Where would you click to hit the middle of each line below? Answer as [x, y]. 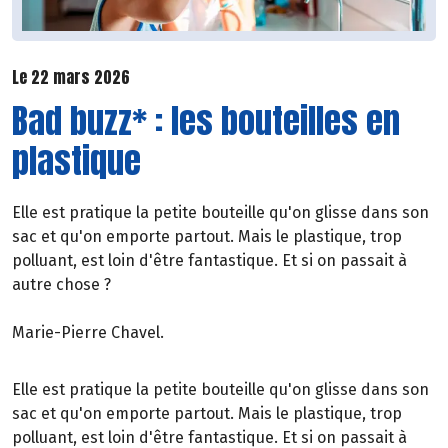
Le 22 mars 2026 [71, 76]
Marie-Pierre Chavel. [88, 333]
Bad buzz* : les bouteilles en [206, 121]
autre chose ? [61, 285]
